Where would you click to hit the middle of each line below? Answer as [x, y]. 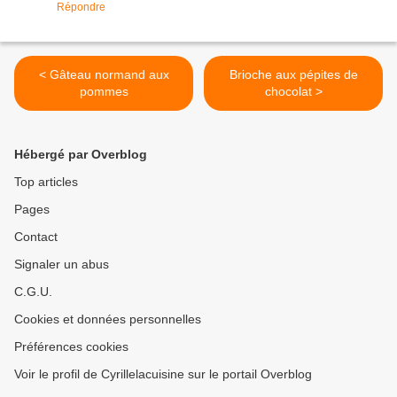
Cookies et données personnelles [108, 319]
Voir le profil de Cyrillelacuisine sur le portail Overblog [163, 374]
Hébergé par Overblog [81, 155]
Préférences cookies [71, 347]
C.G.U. [33, 292]
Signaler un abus [62, 265]
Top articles [46, 182]
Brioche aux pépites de [293, 75]
